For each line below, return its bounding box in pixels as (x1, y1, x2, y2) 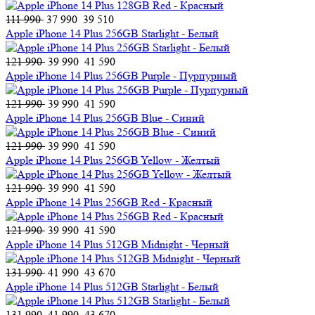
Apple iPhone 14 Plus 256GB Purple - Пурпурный (6, 68, 237, 82)
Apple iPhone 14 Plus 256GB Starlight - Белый (6, 26, 219, 40)
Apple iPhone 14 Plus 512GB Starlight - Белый (6, 279, 219, 293)
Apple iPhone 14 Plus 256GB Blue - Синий (6, 110, 205, 124)
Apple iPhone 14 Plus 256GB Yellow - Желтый (6, 153, 220, 167)
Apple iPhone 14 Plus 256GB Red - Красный (6, 195, 212, 209)
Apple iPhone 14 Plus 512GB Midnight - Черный (6, 237, 229, 251)
